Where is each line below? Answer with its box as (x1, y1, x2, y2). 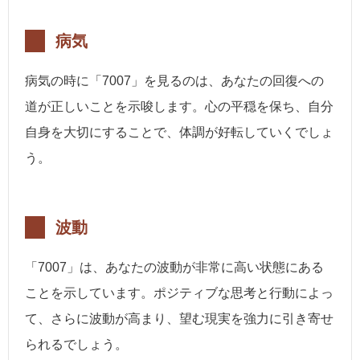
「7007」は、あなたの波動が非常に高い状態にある (25, 260, 324, 275)
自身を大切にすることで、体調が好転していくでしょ (25, 125, 333, 140)
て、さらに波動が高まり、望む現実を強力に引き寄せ (25, 312, 333, 326)
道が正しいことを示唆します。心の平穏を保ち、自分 (25, 100, 333, 114)
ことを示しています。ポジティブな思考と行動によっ (25, 286, 333, 301)
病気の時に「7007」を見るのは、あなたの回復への (25, 74, 324, 88)
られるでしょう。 (25, 337, 128, 352)
